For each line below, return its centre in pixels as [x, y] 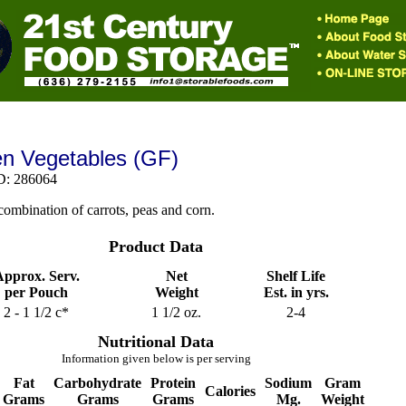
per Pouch [36, 292]
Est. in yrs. [296, 292]
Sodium [288, 383]
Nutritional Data [156, 342]
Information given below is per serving [156, 358]
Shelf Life [296, 276]
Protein [173, 383]
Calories [230, 391]
